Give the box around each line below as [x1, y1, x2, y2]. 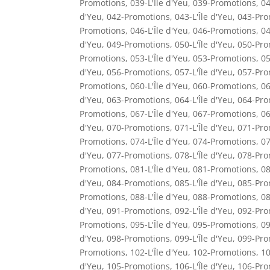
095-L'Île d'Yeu [130, 218, 188, 230]
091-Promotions [107, 204, 170, 216]
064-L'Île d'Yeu [175, 93, 233, 105]
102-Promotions [193, 246, 256, 258]
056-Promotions [107, 66, 170, 78]
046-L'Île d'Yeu [130, 24, 188, 36]
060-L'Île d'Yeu [130, 80, 188, 92]
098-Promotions [107, 232, 170, 244]
